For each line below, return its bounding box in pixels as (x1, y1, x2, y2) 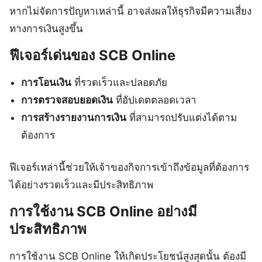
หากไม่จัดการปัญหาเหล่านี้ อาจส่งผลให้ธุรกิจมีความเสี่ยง (9, 5, 251, 17)
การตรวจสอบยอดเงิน (21, 94, 113, 106)
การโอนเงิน (21, 76, 72, 88)
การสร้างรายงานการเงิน (21, 111, 127, 123)
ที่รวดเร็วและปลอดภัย (71, 76, 168, 88)
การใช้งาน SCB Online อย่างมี (9, 203, 197, 220)
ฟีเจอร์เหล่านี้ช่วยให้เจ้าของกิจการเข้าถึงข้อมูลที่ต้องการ (9, 161, 249, 174)
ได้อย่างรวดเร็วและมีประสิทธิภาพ (9, 179, 153, 191)
